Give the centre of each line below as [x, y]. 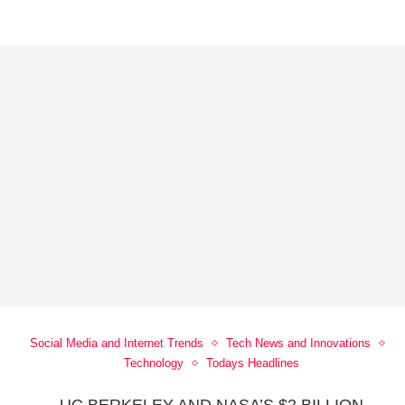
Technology [154, 363]
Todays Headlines [253, 363]
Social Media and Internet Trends [117, 344]
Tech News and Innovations [299, 344]
